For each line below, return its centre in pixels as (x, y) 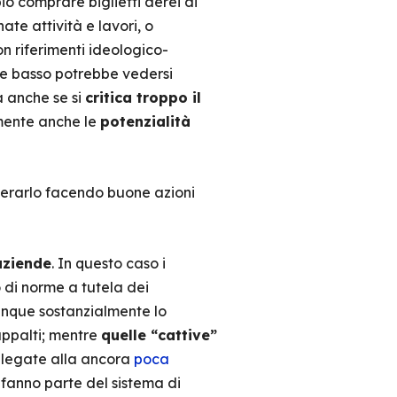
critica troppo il (143, 97)
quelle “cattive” (159, 335)
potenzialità (145, 121)
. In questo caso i (108, 263)
